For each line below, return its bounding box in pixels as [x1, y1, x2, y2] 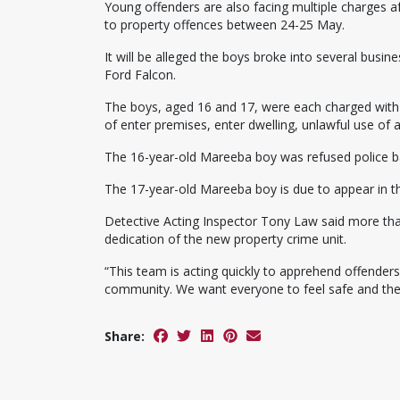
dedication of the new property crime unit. [104, 229, 346, 247]
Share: [104, 327, 145, 345]
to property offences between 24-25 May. [104, 15, 345, 33]
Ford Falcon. [104, 65, 176, 83]
